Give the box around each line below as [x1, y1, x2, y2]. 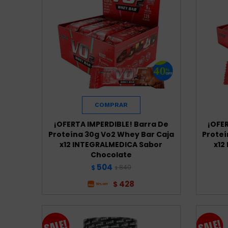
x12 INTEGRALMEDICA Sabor [60, 139, 163, 150]
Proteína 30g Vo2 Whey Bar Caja [48, 129, 174, 139]
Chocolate [90, 149, 132, 160]
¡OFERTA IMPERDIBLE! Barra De [53, 119, 168, 129]
